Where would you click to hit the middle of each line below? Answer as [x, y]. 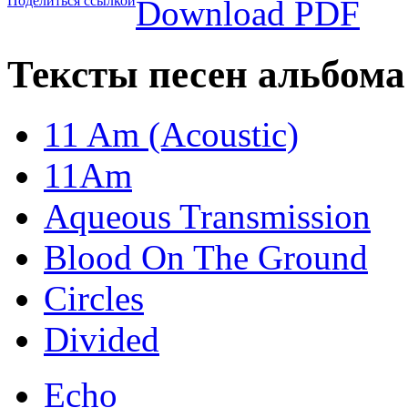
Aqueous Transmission [207, 217]
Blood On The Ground [206, 258]
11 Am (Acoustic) [171, 135]
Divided [102, 340]
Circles [94, 299]
